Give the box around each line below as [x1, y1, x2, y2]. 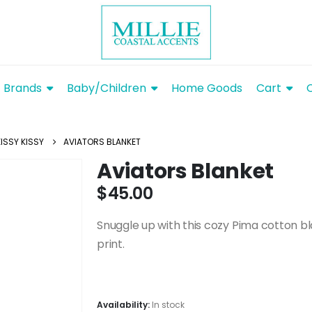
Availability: [97, 298, 152, 311]
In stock [152, 298, 185, 311]
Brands [3, 80, 42, 97]
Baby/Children [67, 80, 146, 97]
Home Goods [171, 80, 242, 97]
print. [97, 236, 125, 253]
